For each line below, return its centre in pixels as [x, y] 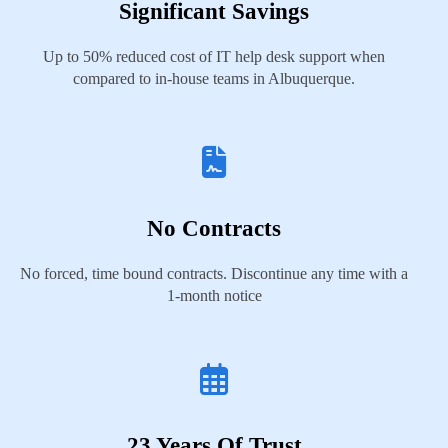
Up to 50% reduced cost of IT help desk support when [214, 56]
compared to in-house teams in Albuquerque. [214, 78]
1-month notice [214, 295]
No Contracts [214, 228]
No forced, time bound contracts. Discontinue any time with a [214, 273]
